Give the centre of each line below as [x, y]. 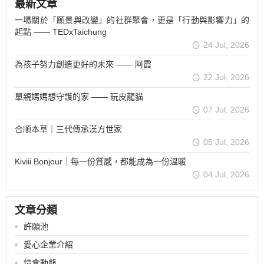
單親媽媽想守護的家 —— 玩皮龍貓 [79, 97]
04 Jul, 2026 [226, 175]
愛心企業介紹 [48, 245]
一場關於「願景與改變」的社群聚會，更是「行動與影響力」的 [132, 20]
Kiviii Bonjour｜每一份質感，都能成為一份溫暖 [100, 162]
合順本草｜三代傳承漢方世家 [68, 129]
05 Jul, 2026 [226, 142]
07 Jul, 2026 [226, 110]
